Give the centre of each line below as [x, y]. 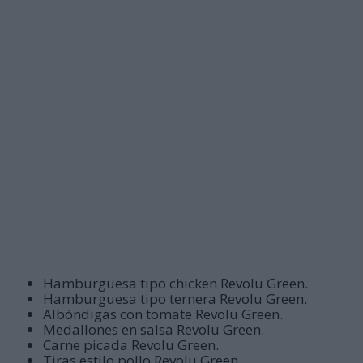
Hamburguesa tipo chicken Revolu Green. [176, 284]
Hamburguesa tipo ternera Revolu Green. [175, 299]
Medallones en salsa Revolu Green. [154, 330]
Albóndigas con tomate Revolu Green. [163, 314]
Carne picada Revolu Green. [131, 345]
